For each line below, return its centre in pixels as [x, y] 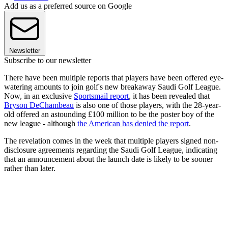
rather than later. [30, 168]
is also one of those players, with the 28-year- [147, 105]
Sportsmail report [101, 96]
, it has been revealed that [169, 96]
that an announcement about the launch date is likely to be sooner [108, 159]
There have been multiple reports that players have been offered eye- [114, 78]
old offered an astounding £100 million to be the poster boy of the [109, 115]
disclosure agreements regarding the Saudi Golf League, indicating [111, 150]
